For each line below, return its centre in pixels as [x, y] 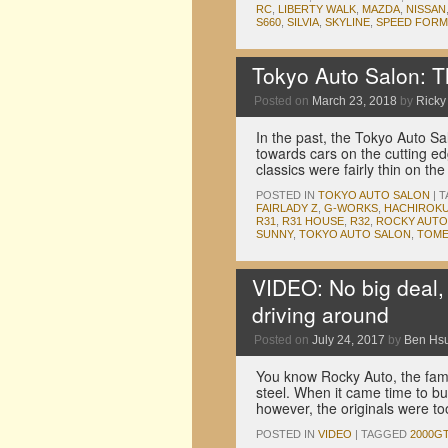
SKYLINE [347, 22]
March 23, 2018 [354, 101]
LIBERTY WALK [317, 9]
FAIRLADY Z [287, 208]
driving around [320, 314]
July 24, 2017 [348, 340]
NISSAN [426, 9]
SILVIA [303, 22]
